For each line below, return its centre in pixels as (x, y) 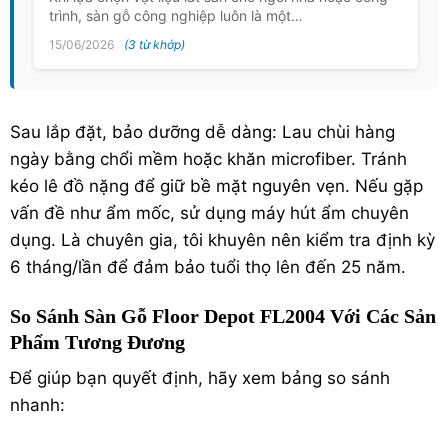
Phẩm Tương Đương (97, 341)
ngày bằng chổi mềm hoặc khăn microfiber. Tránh (208, 158)
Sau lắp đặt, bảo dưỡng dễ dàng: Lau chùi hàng (202, 131)
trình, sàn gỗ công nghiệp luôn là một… (176, 15)
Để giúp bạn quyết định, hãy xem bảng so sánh (200, 377)
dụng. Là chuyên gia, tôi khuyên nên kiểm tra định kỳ (222, 239)
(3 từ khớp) (154, 44)
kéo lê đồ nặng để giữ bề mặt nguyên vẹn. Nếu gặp (216, 185)
